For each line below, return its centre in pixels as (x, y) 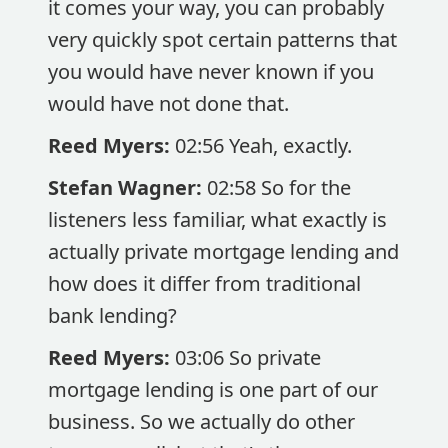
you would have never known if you (211, 71)
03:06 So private (248, 357)
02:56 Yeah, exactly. (263, 145)
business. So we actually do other (201, 421)
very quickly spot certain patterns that (222, 39)
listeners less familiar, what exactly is (217, 219)
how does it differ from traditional (204, 283)
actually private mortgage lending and (223, 251)
